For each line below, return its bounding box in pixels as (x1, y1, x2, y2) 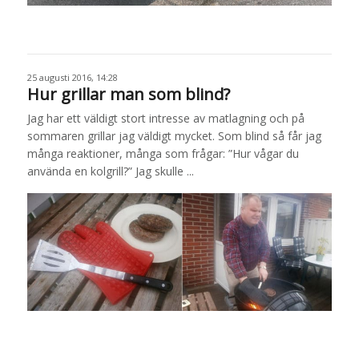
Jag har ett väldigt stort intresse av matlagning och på (26, 110, 305, 126)
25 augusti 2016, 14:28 (26, 71, 118, 83)
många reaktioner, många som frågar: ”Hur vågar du (26, 145, 299, 161)
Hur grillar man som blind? (26, 83, 230, 105)
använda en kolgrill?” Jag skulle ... (26, 163, 194, 179)
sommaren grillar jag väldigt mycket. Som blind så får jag (26, 127, 321, 143)
